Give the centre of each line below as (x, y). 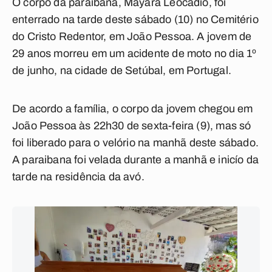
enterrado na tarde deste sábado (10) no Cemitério (135, 19)
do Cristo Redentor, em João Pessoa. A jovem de (132, 36)
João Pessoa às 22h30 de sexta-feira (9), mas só (132, 126)
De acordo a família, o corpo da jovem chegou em (133, 109)
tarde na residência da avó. (78, 177)
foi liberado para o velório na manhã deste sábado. (135, 143)
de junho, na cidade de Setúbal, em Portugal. (122, 70)
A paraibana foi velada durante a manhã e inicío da (135, 160)
